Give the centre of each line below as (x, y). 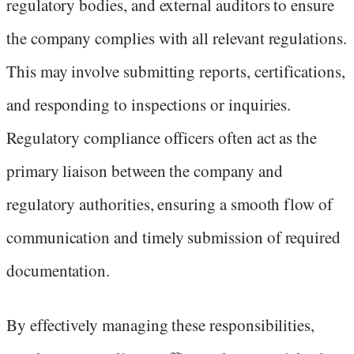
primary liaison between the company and (145, 171)
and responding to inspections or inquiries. (149, 105)
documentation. (58, 271)
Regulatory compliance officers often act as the (162, 138)
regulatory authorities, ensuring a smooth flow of (169, 204)
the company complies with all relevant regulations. (177, 38)
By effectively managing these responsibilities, (161, 324)
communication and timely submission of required (174, 237)
